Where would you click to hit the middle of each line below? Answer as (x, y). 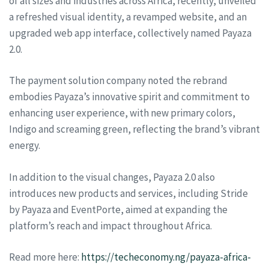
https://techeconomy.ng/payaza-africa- (166, 257)
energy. (25, 145)
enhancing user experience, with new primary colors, (122, 113)
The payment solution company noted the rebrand (118, 80)
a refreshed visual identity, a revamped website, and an (128, 17)
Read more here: (45, 257)
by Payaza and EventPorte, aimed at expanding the (118, 209)
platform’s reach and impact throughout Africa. (110, 225)
